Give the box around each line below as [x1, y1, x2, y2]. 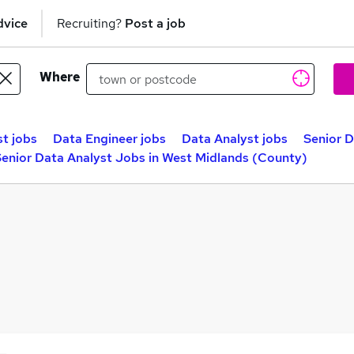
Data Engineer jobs [53, 130, 166, 147]
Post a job [125, 14, 186, 32]
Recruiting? [57, 14, 125, 32]
